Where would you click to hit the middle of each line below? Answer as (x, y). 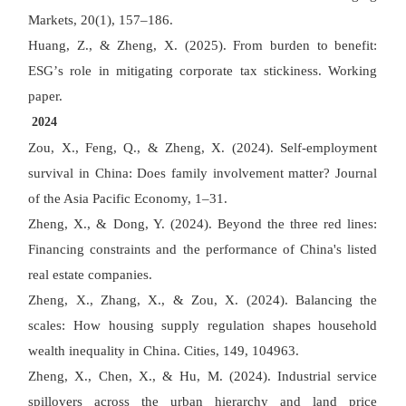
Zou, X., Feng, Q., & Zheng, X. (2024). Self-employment (203, 148)
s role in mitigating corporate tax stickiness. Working (218, 71)
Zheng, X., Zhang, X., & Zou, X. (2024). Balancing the (203, 300)
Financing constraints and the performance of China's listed (203, 249)
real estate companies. (91, 275)
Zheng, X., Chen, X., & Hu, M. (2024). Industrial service (203, 376)
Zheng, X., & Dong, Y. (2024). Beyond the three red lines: (203, 224)
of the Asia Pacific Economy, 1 (116, 198)
